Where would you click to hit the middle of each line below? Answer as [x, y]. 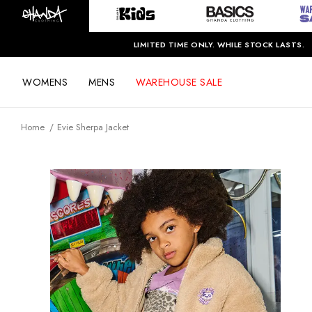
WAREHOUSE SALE [179, 82]
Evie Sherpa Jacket [93, 127]
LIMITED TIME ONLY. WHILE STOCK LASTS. [219, 44]
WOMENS [45, 82]
